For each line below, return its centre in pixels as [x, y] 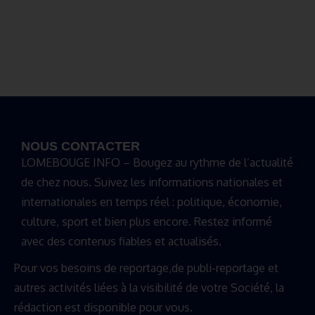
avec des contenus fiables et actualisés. [121, 242]
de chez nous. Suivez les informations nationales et [152, 182]
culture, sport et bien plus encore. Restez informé [147, 222]
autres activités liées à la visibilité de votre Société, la [149, 288]
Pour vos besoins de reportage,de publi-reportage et [146, 268]
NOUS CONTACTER [81, 147]
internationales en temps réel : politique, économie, [152, 202]
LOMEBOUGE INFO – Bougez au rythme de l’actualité [157, 163]
